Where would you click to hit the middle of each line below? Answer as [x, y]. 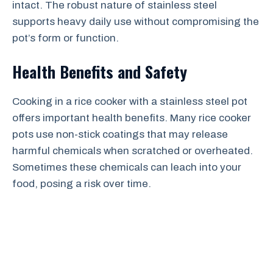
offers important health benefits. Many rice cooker [132, 118]
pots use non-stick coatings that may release [120, 134]
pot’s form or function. [66, 38]
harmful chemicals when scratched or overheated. [133, 151]
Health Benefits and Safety [100, 71]
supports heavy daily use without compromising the [136, 22]
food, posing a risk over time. [82, 183]
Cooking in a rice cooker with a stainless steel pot [130, 101]
